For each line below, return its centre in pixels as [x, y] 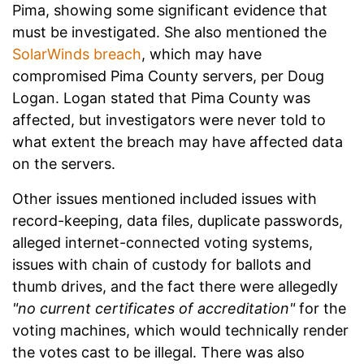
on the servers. [64, 164]
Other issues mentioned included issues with [165, 199]
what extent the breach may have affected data [178, 142]
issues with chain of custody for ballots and [162, 265]
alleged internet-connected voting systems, [162, 243]
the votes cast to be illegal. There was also [158, 353]
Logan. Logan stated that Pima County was [161, 98]
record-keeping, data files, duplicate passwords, [178, 221]
